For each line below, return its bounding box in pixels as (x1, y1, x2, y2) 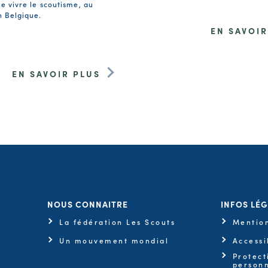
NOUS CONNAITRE (47, 197, 129, 210)
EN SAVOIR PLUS (12, 67, 100, 80)
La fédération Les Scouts (59, 216, 176, 227)
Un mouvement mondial (59, 234, 169, 245)
